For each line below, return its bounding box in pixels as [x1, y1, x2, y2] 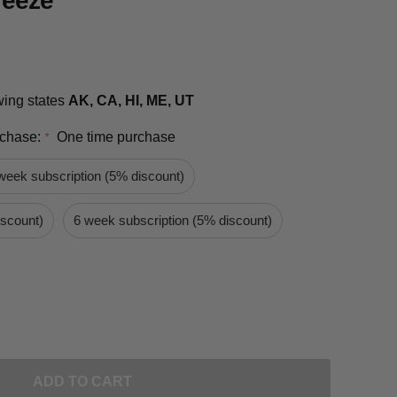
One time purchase [57, 128, 175, 144]
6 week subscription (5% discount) [74, 212, 272, 228]
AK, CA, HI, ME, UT [68, 92, 194, 108]
